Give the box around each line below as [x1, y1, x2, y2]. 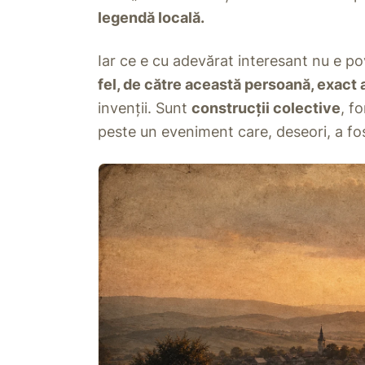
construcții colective [191, 99, 341, 117]
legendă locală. [98, 9, 204, 26]
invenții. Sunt [98, 99, 191, 117]
